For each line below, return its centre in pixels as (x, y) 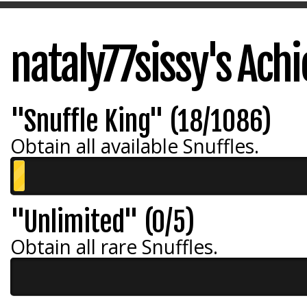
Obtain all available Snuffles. (135, 146)
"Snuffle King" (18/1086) (141, 121)
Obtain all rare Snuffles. (114, 247)
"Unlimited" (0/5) (102, 222)
